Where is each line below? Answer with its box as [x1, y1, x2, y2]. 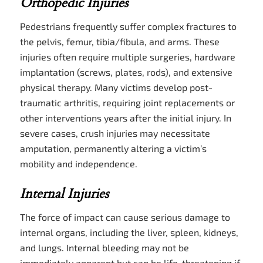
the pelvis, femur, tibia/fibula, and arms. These [19, 35, 220, 47]
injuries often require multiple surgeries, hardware [19, 50, 235, 62]
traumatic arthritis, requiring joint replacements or [19, 96, 235, 108]
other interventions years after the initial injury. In [19, 112, 231, 123]
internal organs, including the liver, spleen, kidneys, [19, 226, 238, 238]
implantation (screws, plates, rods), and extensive [19, 66, 232, 77]
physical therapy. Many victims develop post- [19, 81, 213, 93]
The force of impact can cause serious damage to [19, 211, 230, 222]
